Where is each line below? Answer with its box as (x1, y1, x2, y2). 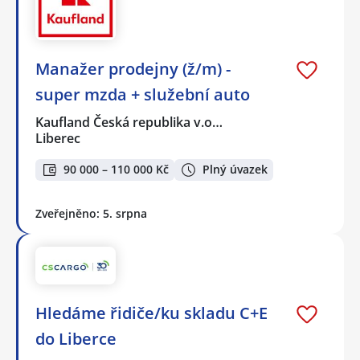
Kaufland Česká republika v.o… (35, 113, 224, 132)
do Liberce (35, 328, 117, 350)
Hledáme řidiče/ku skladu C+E (35, 302, 268, 325)
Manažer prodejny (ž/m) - (35, 58, 231, 80)
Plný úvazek (202, 162, 268, 178)
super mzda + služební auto (35, 84, 250, 106)
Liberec (35, 129, 80, 148)
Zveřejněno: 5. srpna (35, 205, 147, 221)
